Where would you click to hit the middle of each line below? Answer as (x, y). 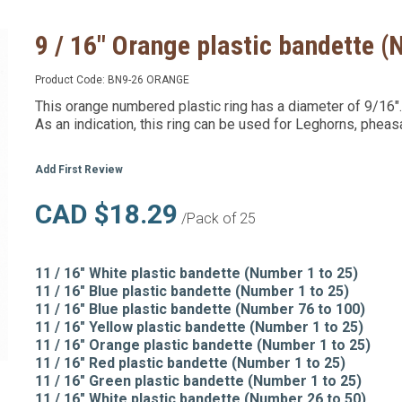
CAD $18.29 (106, 214)
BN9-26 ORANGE (149, 80)
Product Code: (71, 80)
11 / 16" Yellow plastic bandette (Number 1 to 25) (199, 327)
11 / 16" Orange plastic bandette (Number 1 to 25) (203, 345)
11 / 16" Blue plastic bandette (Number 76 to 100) (200, 309)
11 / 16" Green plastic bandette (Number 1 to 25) (198, 381)
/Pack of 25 (217, 218)
